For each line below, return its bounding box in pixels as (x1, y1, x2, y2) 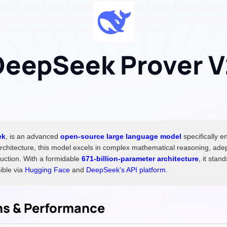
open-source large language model (60, 132, 181, 140)
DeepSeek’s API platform (86, 165, 166, 174)
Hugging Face (25, 165, 70, 174)
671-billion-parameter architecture (82, 154, 199, 163)
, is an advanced (6, 132, 60, 140)
